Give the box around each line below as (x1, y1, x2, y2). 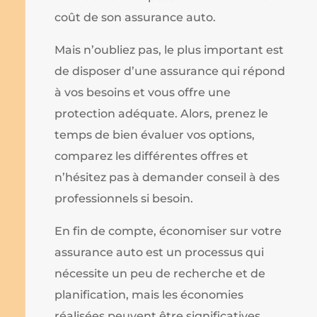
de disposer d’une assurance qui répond (54, 64, 286, 78)
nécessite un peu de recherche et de (54, 266, 266, 280)
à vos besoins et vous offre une (54, 85, 231, 99)
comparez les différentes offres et (54, 149, 249, 163)
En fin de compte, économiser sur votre (54, 224, 282, 238)
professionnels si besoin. (54, 191, 194, 205)
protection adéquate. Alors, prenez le (54, 106, 269, 120)
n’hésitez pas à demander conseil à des (54, 170, 280, 184)
